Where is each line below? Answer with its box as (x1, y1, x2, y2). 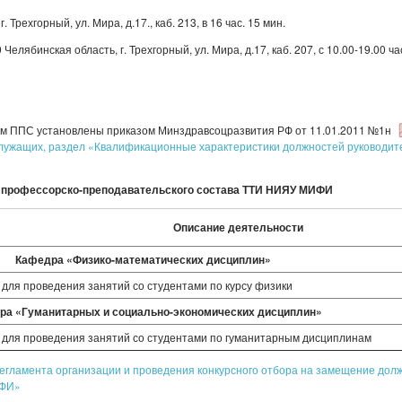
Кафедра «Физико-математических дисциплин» (14, 251, 271, 267)
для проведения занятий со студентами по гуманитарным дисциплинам (2, 329, 371, 345)
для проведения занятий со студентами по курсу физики (2, 277, 293, 293)
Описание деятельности (172, 219, 303, 235)
